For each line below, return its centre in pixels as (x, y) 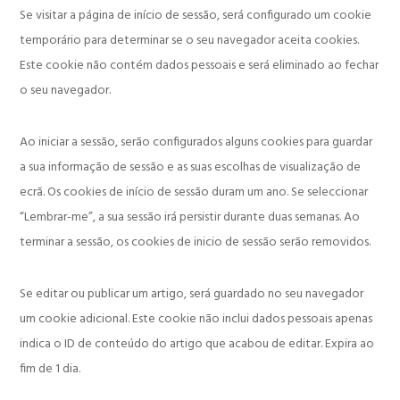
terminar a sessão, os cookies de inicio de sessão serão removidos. (196, 243)
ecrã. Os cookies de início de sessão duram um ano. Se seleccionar (194, 193)
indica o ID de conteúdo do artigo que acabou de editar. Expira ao (197, 345)
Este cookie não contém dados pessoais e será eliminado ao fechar (200, 66)
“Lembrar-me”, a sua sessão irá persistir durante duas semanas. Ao (190, 218)
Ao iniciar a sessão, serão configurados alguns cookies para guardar (196, 143)
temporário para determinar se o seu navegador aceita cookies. (190, 41)
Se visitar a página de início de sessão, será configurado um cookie (196, 16)
